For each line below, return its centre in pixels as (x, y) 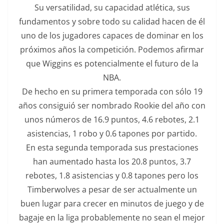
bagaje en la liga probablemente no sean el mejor (112, 217)
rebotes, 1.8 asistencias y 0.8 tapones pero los (112, 175)
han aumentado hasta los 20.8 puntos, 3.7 (112, 161)
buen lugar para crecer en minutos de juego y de (112, 203)
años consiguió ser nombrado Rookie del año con (112, 105)
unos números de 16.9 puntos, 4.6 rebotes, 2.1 (112, 119)
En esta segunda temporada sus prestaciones (112, 147)
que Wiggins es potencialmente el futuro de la (112, 63)
